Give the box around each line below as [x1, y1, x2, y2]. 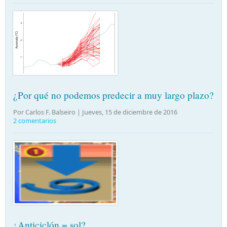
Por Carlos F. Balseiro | [13, 107, 82, 117]
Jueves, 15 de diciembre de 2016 [82, 107, 177, 117]
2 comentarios [13, 116, 56, 126]
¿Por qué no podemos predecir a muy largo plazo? [13, 89, 214, 102]
